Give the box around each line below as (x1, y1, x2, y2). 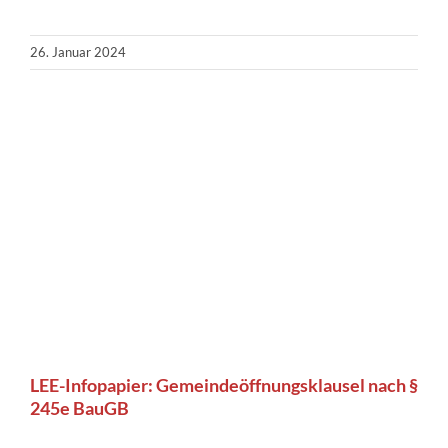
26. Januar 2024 (30, 44, 126, 61)
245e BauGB (30, 396, 129, 419)
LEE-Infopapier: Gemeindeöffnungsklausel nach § (30, 373, 418, 396)
